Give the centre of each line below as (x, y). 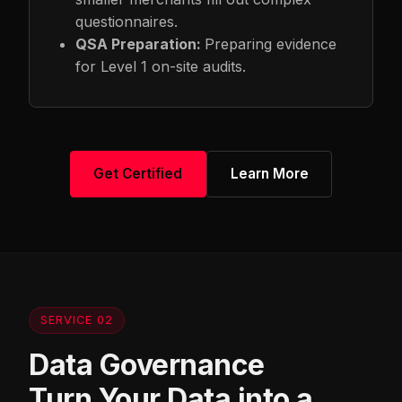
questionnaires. (127, 22)
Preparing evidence (271, 44)
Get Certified (138, 173)
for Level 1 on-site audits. (161, 66)
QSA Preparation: (140, 44)
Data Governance (147, 364)
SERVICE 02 (77, 319)
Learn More (269, 173)
